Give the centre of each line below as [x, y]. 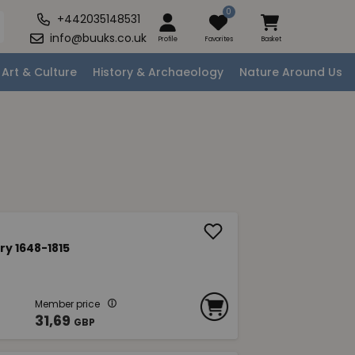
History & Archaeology [158, 72]
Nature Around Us [291, 72]
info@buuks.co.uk [99, 38]
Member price [67, 304]
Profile [168, 39]
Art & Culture [39, 72]
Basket [271, 39]
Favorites [219, 39]
